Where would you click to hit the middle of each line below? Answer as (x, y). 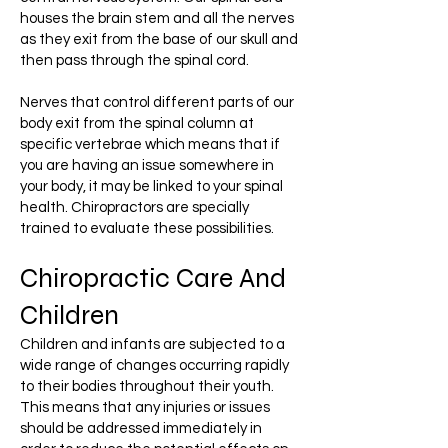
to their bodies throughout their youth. (147, 386)
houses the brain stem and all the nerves (157, 18)
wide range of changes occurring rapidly (154, 365)
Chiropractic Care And (153, 278)
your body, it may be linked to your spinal (151, 186)
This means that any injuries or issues (145, 407)
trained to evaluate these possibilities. (147, 228)
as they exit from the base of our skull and (159, 39)
